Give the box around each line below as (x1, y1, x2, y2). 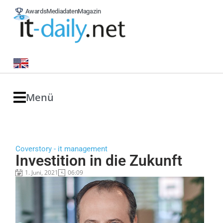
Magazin (78, 7, 101, 15)
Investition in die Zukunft (15, 152, 182, 169)
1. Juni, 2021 (24, 168, 58, 177)
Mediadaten (46, 7, 78, 15)
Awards (25, 7, 47, 15)
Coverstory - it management (15, 144, 108, 153)
